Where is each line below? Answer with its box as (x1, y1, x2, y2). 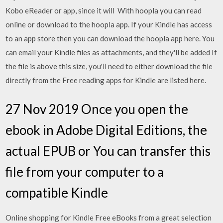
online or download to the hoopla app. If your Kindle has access (5, 20, 213, 29)
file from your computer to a (5, 163, 164, 180)
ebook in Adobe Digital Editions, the (5, 121, 208, 138)
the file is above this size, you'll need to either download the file (5, 62, 213, 71)
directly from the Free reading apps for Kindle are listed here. (5, 76, 207, 85)
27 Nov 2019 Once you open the (5, 101, 189, 117)
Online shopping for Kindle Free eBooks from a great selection (5, 213, 212, 222)
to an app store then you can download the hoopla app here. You (5, 34, 215, 43)
